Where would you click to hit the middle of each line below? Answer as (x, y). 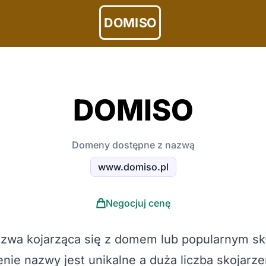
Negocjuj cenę (138, 203)
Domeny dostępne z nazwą (133, 145)
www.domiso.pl (133, 167)
